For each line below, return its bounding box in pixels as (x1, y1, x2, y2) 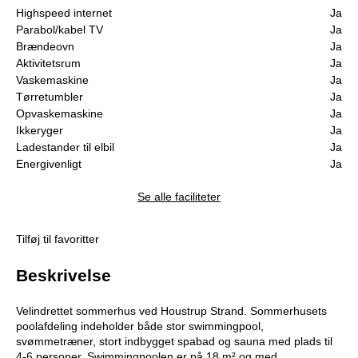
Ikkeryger (16, 124, 63, 137)
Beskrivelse (16, 266, 111, 285)
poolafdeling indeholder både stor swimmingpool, (16, 320, 264, 333)
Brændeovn (16, 40, 74, 54)
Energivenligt (16, 157, 82, 171)
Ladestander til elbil (16, 141, 114, 154)
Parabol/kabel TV (16, 23, 103, 37)
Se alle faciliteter (137, 190, 221, 204)
